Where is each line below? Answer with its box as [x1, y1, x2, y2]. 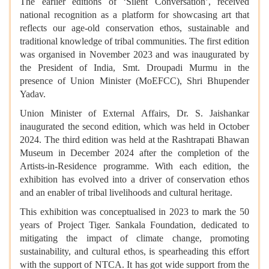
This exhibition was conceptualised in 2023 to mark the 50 [20, 207, 249, 217]
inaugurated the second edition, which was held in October [20, 121, 249, 132]
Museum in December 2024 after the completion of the [20, 148, 249, 159]
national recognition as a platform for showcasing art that [20, 10, 249, 20]
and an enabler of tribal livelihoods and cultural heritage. [20, 187, 235, 198]
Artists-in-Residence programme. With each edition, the [20, 161, 249, 172]
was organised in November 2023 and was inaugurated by [20, 49, 249, 60]
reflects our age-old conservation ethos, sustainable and [20, 23, 249, 34]
